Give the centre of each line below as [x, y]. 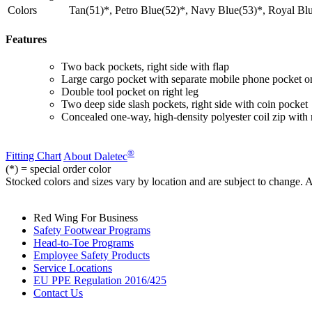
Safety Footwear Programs [92, 230]
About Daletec [95, 156]
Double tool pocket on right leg [130, 92]
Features [26, 40]
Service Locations [73, 267]
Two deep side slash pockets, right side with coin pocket [185, 104]
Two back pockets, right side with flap [145, 67]
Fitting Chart [33, 156]
